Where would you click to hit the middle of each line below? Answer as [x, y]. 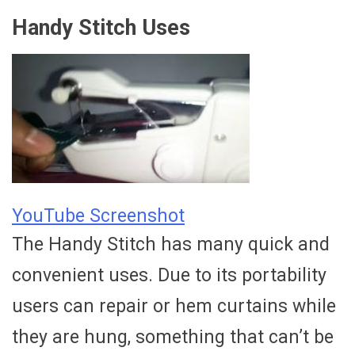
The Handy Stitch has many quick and [171, 245]
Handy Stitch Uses [101, 27]
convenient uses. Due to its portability [169, 276]
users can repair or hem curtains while [174, 307]
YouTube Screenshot [98, 216]
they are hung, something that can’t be [173, 338]
